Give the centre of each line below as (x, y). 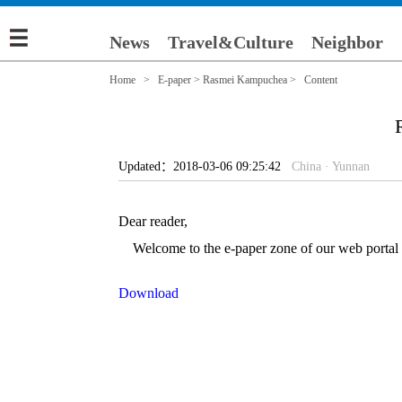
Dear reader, (153, 221)
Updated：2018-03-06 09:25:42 (205, 166)
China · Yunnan (331, 166)
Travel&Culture (231, 42)
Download (149, 293)
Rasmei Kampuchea (245, 80)
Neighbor (347, 42)
